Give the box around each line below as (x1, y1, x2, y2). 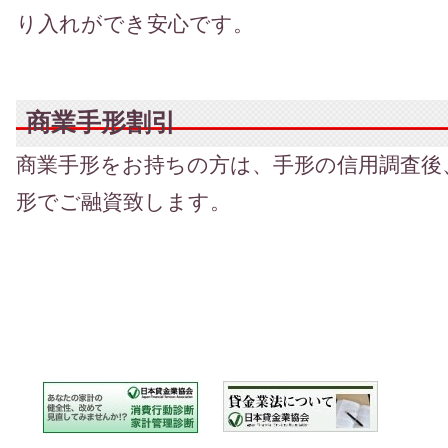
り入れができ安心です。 (15, 12, 254, 36)
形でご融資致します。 (15, 190, 231, 214)
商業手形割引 (25, 109, 176, 136)
